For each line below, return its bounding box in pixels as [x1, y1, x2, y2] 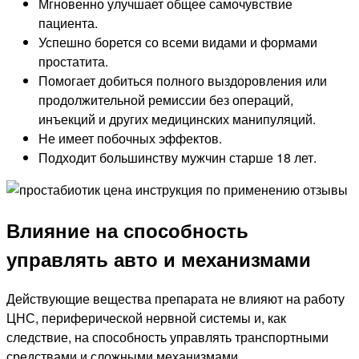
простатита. [38, 52, 108, 71]
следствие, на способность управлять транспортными [6, 328, 329, 347]
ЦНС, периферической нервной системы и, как [6, 309, 286, 328]
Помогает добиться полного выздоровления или [38, 71, 327, 91]
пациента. [38, 14, 98, 33]
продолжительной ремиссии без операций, [38, 91, 293, 110]
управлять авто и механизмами [6, 245, 311, 273]
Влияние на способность [6, 216, 248, 244]
